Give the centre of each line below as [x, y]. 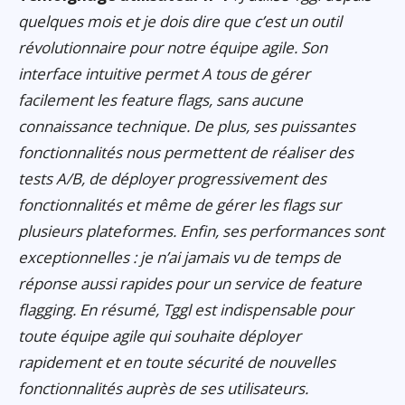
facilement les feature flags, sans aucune [160, 100]
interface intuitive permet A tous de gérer [164, 74]
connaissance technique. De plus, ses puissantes [187, 127]
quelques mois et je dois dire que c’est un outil [180, 22]
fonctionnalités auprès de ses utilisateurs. [163, 389]
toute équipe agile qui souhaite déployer [160, 336]
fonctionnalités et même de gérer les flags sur [179, 205]
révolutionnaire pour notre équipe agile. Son [173, 48]
